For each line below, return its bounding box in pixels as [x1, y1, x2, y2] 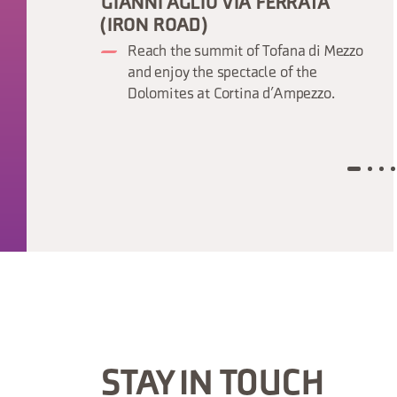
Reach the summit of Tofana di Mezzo [128, 44, 363, 60]
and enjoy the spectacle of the [128, 66, 317, 82]
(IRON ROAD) [101, 17, 207, 36]
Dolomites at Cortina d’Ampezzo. [128, 87, 335, 103]
